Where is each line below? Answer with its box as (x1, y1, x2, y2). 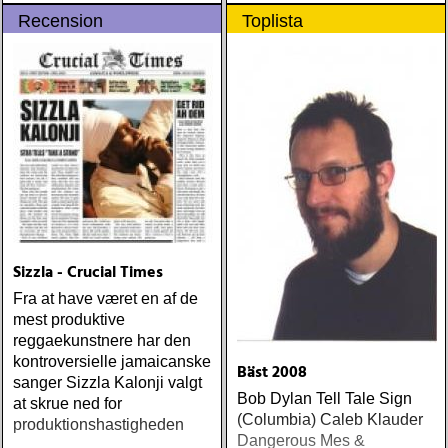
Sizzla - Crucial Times (13, 260, 163, 286)
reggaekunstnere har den (13, 332, 191, 349)
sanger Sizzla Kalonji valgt (13, 374, 202, 391)
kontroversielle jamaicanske (13, 353, 211, 370)
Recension (18, 11, 103, 31)
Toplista (242, 11, 303, 31)
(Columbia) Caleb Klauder (237, 411, 423, 428)
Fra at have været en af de (13, 290, 198, 307)
